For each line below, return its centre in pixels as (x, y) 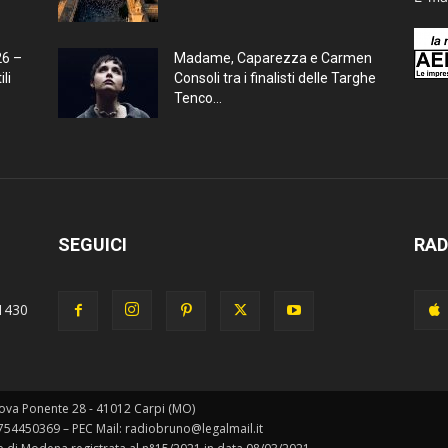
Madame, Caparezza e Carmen (273, 57)
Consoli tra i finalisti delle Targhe (275, 77)
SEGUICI (92, 244)
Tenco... (198, 97)
